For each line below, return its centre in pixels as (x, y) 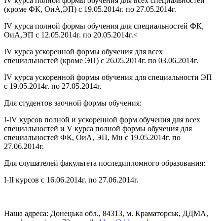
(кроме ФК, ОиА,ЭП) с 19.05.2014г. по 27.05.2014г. (90, 9)
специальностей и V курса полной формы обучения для (98, 129)
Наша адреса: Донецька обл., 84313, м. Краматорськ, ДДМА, (106, 214)
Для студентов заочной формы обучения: (73, 103)
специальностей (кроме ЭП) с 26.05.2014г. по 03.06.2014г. (101, 61)
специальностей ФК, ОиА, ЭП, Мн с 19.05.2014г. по (92, 138)
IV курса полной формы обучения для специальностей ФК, (104, 26)
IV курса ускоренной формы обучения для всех (83, 52)
